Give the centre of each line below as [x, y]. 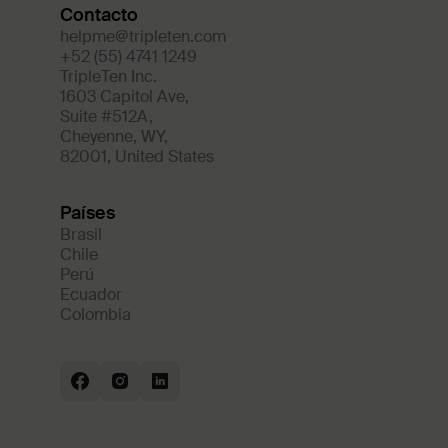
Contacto [99, 15]
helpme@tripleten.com [143, 36]
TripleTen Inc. [108, 76]
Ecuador [91, 294]
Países [87, 213]
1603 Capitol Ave [122, 96]
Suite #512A [104, 116]
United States [164, 156]
